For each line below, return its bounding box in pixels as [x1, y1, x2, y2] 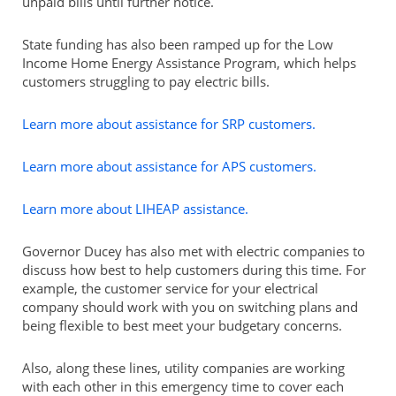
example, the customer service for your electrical [21, 278, 318, 297]
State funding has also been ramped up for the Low [21, 34, 333, 53]
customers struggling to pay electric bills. [21, 72, 270, 90]
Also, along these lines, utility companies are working [21, 358, 345, 377]
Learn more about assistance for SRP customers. [21, 114, 316, 133]
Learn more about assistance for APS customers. [21, 156, 316, 175]
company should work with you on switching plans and [21, 297, 358, 316]
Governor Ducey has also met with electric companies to [21, 241, 365, 260]
